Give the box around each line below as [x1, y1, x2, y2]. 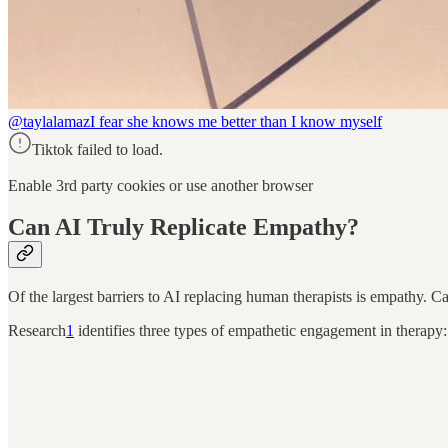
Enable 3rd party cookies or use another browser [8, 176, 313, 194]
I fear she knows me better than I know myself [90, 112, 382, 130]
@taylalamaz [8, 112, 90, 130]
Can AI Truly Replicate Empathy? [8, 214, 359, 241]
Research [8, 322, 66, 340]
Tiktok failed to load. [32, 140, 163, 158]
